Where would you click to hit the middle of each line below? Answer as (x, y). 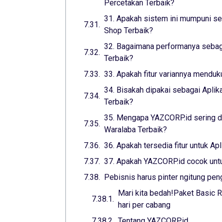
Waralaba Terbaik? (136, 130)
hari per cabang (144, 205)
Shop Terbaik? (129, 31)
